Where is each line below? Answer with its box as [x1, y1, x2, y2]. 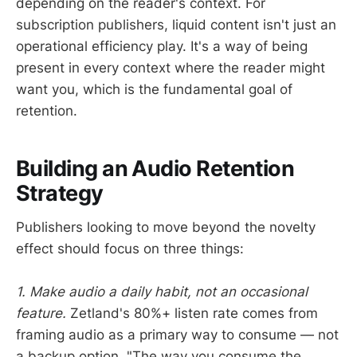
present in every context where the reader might [16, 59, 325, 76]
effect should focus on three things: [16, 240, 244, 257]
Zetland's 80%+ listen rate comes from [66, 304, 318, 321]
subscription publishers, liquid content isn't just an [16, 16, 336, 33]
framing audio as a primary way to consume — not [16, 326, 339, 343]
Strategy [16, 180, 104, 207]
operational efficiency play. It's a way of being [16, 37, 308, 54]
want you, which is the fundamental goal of [16, 80, 292, 97]
